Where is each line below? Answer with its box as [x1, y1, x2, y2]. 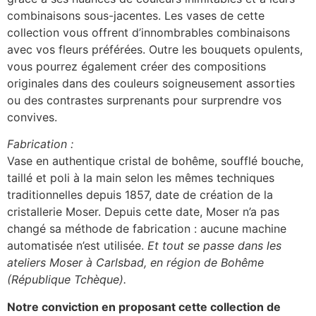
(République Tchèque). [7, 272, 126, 287]
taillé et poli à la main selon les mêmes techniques [7, 171, 274, 186]
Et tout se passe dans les [147, 238, 281, 253]
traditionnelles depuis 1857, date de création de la [7, 188, 273, 202]
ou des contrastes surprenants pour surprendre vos [7, 93, 281, 108]
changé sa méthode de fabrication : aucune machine [7, 221, 286, 236]
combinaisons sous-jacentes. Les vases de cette [7, 8, 265, 23]
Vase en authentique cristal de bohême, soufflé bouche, [7, 154, 303, 169]
